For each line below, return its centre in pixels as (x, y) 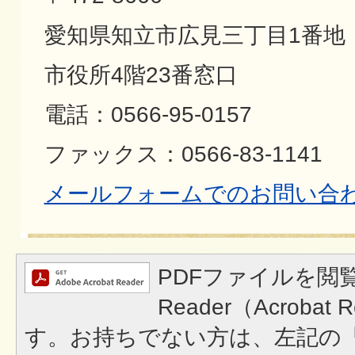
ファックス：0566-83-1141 (183, 154)
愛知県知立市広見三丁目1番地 (195, 35)
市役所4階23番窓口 (141, 75)
